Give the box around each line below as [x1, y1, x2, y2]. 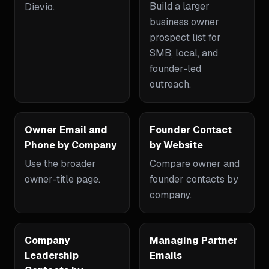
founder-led [150, 62, 201, 75]
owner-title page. [25, 173, 100, 186]
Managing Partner [150, 234, 238, 247]
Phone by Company [25, 139, 116, 151]
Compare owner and [150, 157, 240, 170]
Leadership [25, 249, 79, 262]
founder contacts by [150, 173, 238, 186]
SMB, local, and [150, 47, 218, 59]
